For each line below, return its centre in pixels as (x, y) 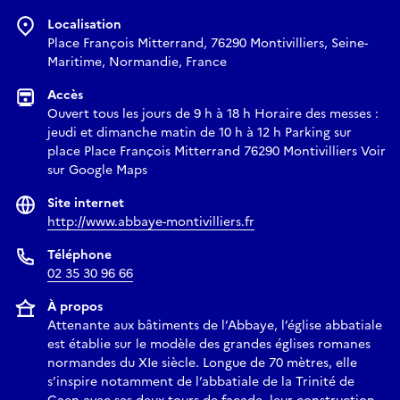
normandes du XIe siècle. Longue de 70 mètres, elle (202, 362)
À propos (75, 306)
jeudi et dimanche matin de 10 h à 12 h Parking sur (200, 132)
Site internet (86, 203)
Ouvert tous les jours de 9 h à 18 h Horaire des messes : (213, 113)
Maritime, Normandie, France (137, 62)
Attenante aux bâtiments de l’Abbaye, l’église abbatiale (215, 325)
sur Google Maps (97, 170)
